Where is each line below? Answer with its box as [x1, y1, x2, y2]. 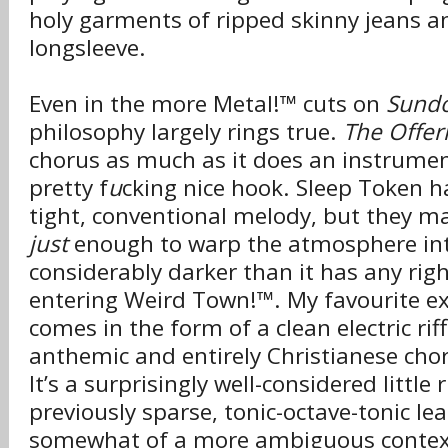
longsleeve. [29, 32, 146, 63]
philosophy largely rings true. [29, 116, 343, 147]
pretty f [29, 172, 108, 203]
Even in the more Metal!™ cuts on [29, 88, 386, 119]
